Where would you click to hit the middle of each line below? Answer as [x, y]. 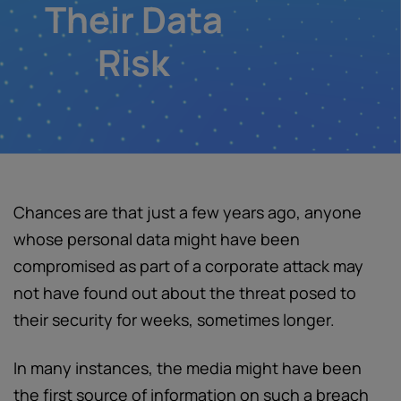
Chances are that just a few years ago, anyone [188, 212]
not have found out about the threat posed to [185, 293]
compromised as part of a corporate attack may [188, 266]
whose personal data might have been [157, 239]
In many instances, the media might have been [188, 368]
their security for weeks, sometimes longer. [174, 320]
